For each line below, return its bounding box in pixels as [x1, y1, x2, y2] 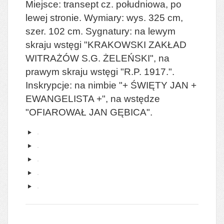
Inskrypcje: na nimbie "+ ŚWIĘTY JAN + [25, 79, 196, 90]
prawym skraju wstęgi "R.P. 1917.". [25, 66, 174, 77]
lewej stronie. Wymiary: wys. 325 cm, [25, 12, 183, 23]
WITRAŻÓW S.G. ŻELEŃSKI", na [25, 52, 169, 63]
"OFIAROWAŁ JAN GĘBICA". [25, 106, 152, 117]
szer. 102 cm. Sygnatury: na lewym [25, 25, 175, 36]
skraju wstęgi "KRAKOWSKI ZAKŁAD [25, 39, 186, 50]
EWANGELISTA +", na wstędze [25, 93, 160, 104]
